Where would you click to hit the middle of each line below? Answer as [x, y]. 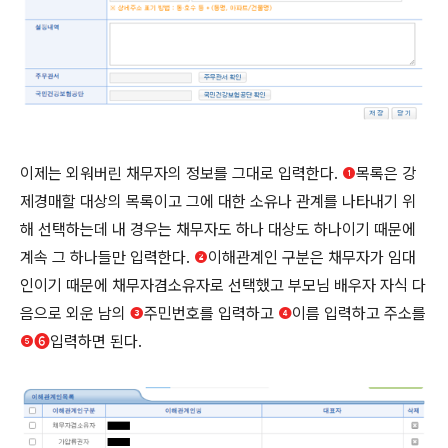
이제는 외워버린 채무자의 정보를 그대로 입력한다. [181, 173]
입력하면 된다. [96, 341]
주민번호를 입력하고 [211, 313]
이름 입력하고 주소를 [359, 313]
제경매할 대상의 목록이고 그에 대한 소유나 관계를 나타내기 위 [218, 201]
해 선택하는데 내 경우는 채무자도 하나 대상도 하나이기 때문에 [218, 229]
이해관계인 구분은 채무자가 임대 [312, 257]
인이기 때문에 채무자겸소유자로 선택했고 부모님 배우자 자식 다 [223, 285]
